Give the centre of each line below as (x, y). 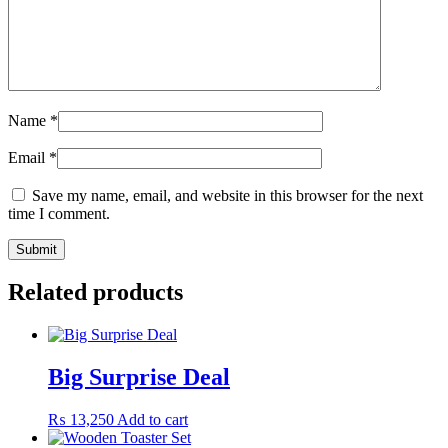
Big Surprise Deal (139, 377)
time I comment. (59, 213)
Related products (95, 292)
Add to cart (152, 420)
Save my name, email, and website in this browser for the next (227, 195)
